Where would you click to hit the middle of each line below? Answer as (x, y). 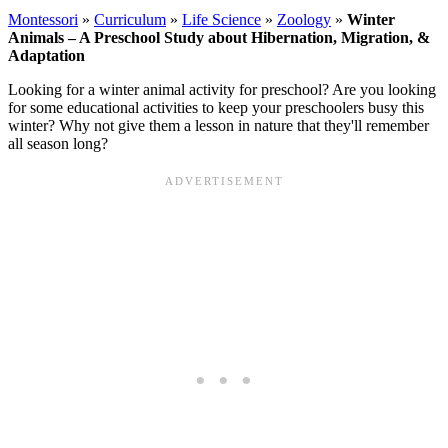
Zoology (304, 19)
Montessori (43, 19)
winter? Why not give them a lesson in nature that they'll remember (218, 125)
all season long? (58, 143)
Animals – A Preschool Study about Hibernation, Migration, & (219, 37)
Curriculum (130, 19)
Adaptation (46, 55)
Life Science (221, 19)
